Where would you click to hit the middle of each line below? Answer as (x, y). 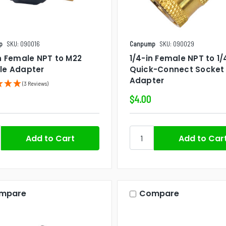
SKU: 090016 (23, 44)
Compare (159, 194)
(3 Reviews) (35, 83)
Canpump (142, 44)
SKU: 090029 (177, 44)
